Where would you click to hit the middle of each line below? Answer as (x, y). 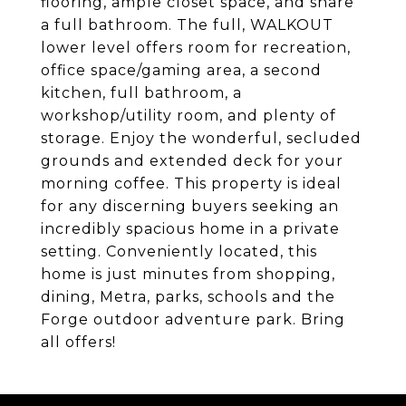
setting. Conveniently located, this (179, 252)
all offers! (78, 343)
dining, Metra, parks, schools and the (188, 297)
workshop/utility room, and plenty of (188, 116)
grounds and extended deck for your (192, 161)
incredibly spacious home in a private (190, 229)
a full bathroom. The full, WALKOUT (187, 25)
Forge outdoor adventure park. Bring (193, 320)
